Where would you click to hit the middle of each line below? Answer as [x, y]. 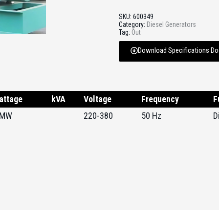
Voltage [98, 99]
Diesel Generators [171, 24]
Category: [132, 24]
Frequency [160, 99]
